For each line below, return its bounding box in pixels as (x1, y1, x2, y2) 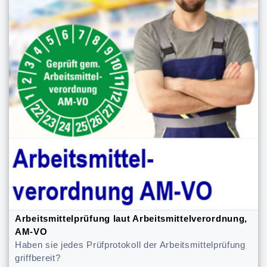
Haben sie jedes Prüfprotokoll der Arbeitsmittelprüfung (15, 240, 246, 250)
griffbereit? (15, 253, 61, 263)
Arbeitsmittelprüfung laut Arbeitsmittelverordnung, (15, 214, 248, 224)
